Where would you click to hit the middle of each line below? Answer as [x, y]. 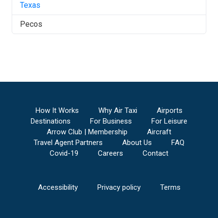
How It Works [57, 110]
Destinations [51, 121]
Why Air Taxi [118, 110]
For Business [111, 121]
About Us [137, 143]
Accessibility [58, 187]
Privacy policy [119, 187]
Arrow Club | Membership [87, 132]
